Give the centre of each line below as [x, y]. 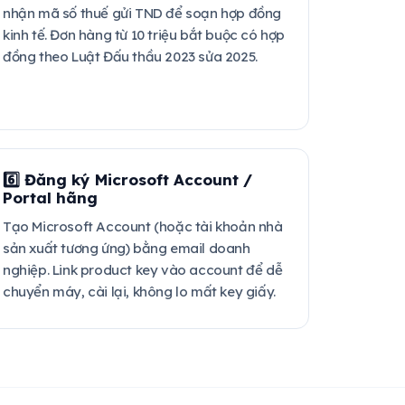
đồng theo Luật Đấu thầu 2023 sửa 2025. [130, 57]
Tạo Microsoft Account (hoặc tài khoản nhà [143, 226]
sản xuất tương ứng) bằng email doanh [127, 248]
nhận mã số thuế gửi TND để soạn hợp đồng [142, 13]
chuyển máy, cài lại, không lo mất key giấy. [139, 292]
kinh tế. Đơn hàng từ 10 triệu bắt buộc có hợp [144, 35]
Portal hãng [50, 198]
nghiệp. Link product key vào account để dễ [143, 270]
